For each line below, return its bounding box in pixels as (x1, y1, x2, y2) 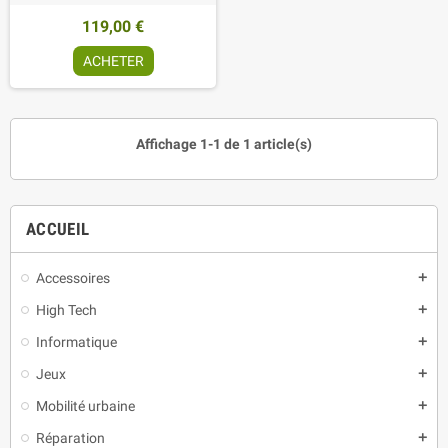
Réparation (36, 429, 105, 446)
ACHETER (82, 52, 144, 69)
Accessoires (36, 269, 110, 286)
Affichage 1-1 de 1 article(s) (136, 135, 312, 152)
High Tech (36, 301, 97, 318)
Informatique (36, 333, 117, 350)
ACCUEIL (26, 218, 90, 239)
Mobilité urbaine (36, 397, 135, 414)
